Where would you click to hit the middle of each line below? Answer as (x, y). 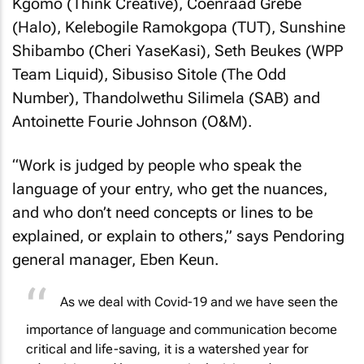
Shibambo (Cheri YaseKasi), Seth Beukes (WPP (178, 50)
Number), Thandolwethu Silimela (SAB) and (166, 97)
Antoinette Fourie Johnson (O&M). (132, 121)
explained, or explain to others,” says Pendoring (178, 236)
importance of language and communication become (182, 330)
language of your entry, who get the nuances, (170, 189)
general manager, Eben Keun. (115, 260)
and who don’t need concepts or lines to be (162, 212)
